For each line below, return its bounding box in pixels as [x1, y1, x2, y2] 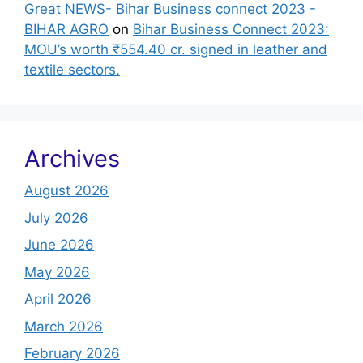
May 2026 [24, 263, 90, 280]
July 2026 [24, 209, 88, 226]
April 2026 [24, 291, 92, 308]
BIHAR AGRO [24, 21, 109, 38]
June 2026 [24, 237, 94, 254]
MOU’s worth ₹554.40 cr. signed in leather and [24, 41, 327, 58]
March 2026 [24, 318, 103, 335]
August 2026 [24, 182, 109, 199]
